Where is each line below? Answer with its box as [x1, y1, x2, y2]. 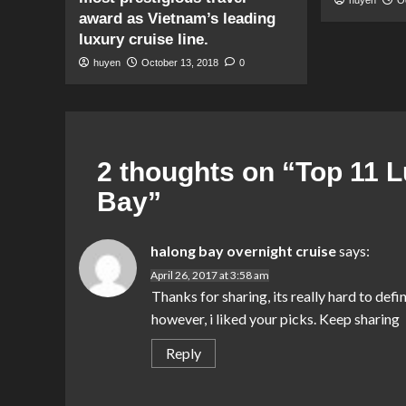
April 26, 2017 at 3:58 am [150, 267, 269, 282]
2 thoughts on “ [97, 156, 295, 187]
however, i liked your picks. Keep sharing [151, 309, 400, 327]
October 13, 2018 [141, 56, 218, 68]
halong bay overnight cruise [150, 241, 336, 259]
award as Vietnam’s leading [79, 9, 275, 27]
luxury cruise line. [79, 30, 208, 48]
